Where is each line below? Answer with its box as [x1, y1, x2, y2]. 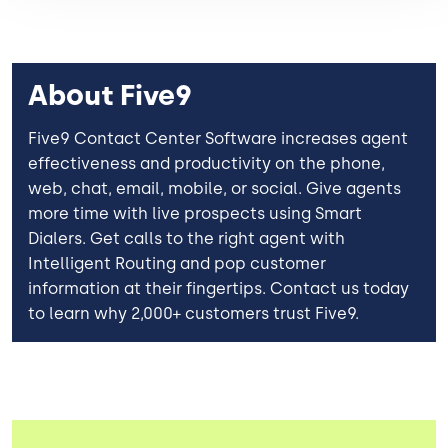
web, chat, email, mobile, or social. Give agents [28, 178, 401, 198]
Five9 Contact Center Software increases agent [28, 128, 408, 148]
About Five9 [28, 77, 192, 112]
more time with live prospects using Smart [28, 203, 362, 223]
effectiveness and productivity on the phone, [28, 153, 385, 173]
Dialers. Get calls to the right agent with [28, 228, 345, 248]
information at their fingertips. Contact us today [28, 278, 409, 298]
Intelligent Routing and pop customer [28, 253, 326, 273]
